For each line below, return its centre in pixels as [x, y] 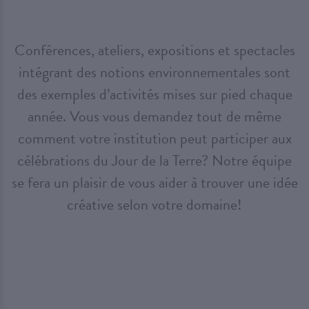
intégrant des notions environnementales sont [154, 72]
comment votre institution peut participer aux [154, 138]
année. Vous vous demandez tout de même [154, 116]
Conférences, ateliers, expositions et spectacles [154, 50]
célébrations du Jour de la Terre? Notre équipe [154, 160]
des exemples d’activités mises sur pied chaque [154, 94]
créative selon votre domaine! [154, 204]
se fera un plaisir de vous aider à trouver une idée [154, 182]
